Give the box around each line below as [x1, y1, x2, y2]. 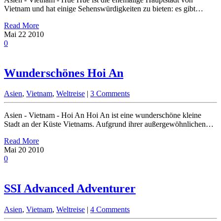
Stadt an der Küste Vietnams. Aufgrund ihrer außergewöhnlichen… [4, 120, 214, 129]
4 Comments [90, 205, 130, 214]
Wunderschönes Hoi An [4, 66, 123, 79]
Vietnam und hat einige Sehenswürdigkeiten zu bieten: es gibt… [4, 4, 203, 13]
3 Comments [90, 89, 130, 98]
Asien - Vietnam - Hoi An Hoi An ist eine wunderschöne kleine [4, 111, 201, 120]
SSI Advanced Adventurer [4, 182, 136, 195]
